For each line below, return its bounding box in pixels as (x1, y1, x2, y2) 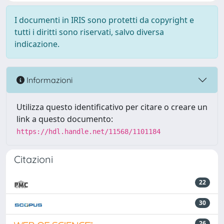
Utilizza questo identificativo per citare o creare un (16, 101, 207, 112)
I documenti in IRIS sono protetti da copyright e (14, 14, 194, 25)
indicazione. (14, 38, 59, 49)
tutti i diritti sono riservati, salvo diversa (14, 26, 164, 37)
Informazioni (24, 74, 72, 85)
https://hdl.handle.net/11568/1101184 (16, 127, 160, 135)
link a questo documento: (16, 113, 113, 124)
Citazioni (14, 153, 53, 165)
